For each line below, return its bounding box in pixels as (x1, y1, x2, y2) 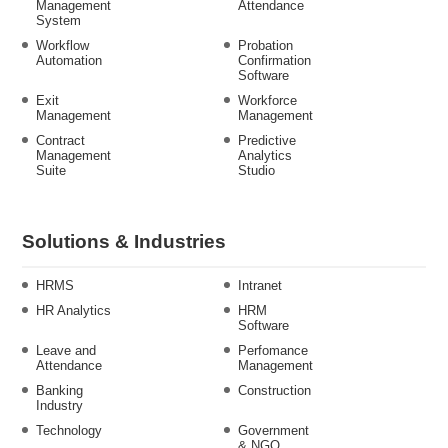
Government (238, 422, 309, 438)
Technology (36, 422, 102, 438)
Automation (36, 52, 102, 68)
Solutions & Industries (22, 230, 226, 252)
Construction (238, 382, 311, 398)
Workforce (238, 92, 297, 108)
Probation (238, 37, 293, 53)
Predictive (238, 132, 296, 148)
